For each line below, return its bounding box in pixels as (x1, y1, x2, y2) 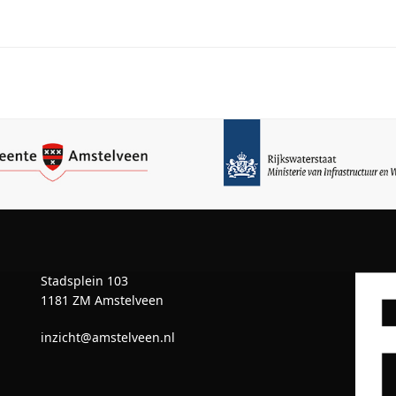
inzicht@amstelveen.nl (41, 328, 175, 346)
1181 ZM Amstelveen (41, 291, 164, 308)
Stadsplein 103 (41, 271, 128, 289)
